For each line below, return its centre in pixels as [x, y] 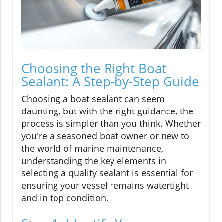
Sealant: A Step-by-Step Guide [110, 82]
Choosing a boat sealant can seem [93, 99]
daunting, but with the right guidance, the [107, 111]
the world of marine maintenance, [92, 148]
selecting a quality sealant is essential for [107, 173]
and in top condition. [65, 198]
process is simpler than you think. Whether [111, 124]
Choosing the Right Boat [94, 69]
